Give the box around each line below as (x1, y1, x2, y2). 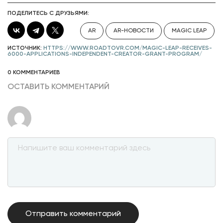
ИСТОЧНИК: (7, 45, 43, 51)
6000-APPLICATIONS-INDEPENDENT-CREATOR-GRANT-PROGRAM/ (7, 51, 202, 57)
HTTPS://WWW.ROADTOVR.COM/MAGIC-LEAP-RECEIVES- (43, 45, 212, 51)
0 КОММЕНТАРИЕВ (7, 70, 60, 76)
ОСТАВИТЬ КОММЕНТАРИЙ (7, 83, 110, 91)
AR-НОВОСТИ (113, 28, 154, 34)
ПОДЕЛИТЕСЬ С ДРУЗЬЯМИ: (7, 10, 89, 16)
